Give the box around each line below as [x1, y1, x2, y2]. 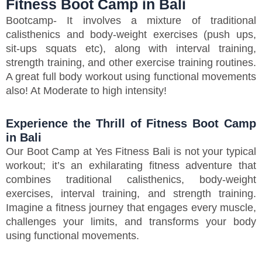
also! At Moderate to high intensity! [6, 85, 167, 96]
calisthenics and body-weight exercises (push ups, [6, 29, 256, 40]
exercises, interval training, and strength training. [6, 187, 256, 199]
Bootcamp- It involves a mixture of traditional [6, 15, 256, 26]
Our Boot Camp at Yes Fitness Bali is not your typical [6, 145, 256, 157]
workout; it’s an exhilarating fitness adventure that [6, 159, 256, 171]
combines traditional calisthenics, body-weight [6, 173, 256, 185]
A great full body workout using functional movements [6, 71, 256, 82]
